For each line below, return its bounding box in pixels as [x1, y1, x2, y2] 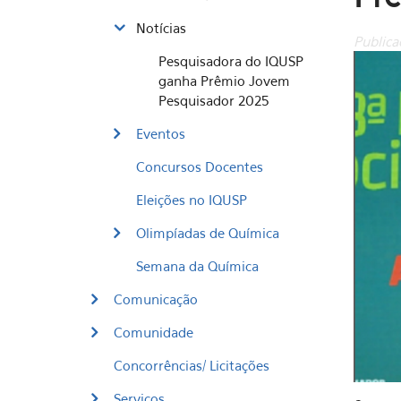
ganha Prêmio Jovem [158, 73, 290, 89]
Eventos [136, 125, 185, 141]
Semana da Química [136, 258, 259, 274]
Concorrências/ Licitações [114, 357, 269, 373]
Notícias [136, 20, 186, 36]
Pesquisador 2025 [158, 92, 269, 108]
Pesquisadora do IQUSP [158, 53, 303, 69]
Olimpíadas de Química [136, 225, 279, 241]
